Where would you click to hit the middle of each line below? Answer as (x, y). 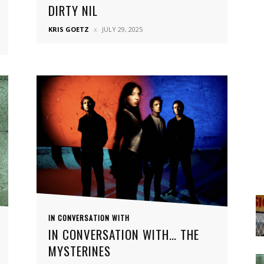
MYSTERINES (80, 251)
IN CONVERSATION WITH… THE (124, 234)
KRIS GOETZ (69, 29)
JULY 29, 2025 (122, 29)
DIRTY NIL (73, 10)
